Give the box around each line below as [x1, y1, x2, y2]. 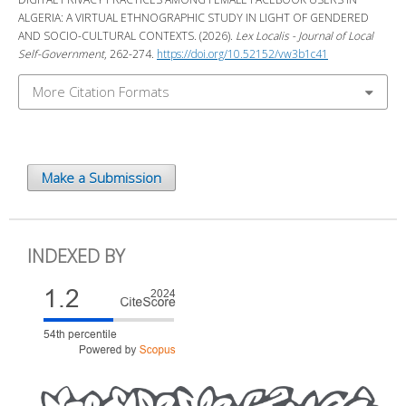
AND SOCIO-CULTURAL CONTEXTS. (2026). [18, 27, 236, 43]
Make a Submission [42, 169, 161, 188]
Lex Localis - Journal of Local [236, 27, 373, 43]
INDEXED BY [27, 244, 125, 269]
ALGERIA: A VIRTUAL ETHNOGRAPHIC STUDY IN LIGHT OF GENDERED [18, 9, 369, 25]
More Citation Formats [33, 82, 169, 101]
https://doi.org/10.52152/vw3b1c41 [157, 45, 328, 62]
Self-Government [18, 45, 104, 62]
